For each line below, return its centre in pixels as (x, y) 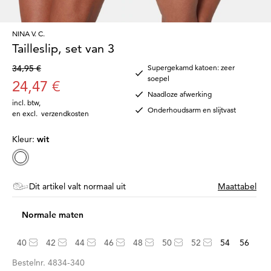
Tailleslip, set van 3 (63, 48)
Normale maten (53, 215)
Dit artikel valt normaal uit (77, 186)
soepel (158, 78)
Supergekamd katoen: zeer (191, 67)
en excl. (27, 113)
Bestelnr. (30, 262)
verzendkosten (65, 113)
